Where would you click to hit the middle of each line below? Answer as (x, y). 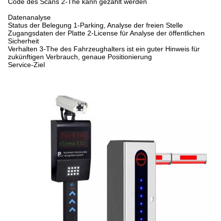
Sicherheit (23, 41)
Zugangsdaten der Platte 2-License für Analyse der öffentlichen (106, 33)
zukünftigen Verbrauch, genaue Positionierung (80, 57)
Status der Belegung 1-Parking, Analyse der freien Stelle (95, 25)
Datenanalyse (29, 17)
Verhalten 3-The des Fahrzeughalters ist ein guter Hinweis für (104, 49)
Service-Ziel (26, 65)
